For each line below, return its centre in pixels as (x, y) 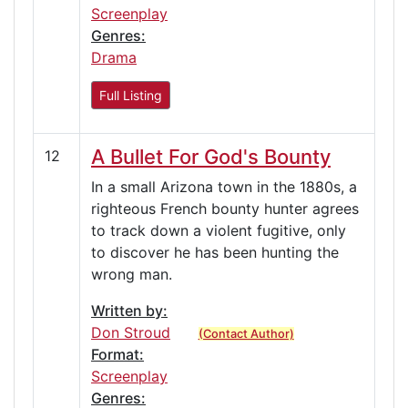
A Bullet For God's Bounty (211, 156)
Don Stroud (131, 332)
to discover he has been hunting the (215, 252)
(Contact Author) (246, 333)
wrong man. (132, 274)
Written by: (129, 310)
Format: (117, 354)
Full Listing (131, 95)
